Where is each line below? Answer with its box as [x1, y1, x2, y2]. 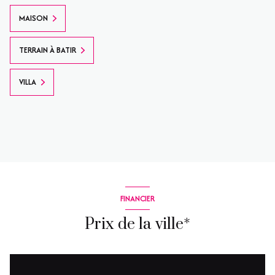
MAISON [19, 12, 48, 25]
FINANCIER [120, 192, 155, 204]
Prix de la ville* [85, 215, 190, 235]
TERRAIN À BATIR [19, 44, 76, 56]
